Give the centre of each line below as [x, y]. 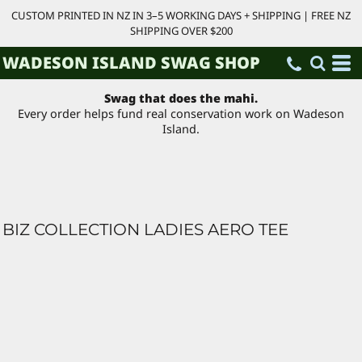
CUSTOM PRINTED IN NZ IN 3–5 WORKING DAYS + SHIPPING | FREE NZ [181, 15]
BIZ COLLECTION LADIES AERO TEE [145, 229]
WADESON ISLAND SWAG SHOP [131, 63]
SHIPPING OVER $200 [181, 31]
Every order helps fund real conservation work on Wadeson [181, 114]
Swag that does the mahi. [181, 99]
